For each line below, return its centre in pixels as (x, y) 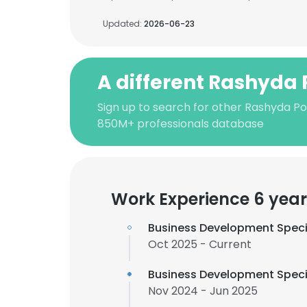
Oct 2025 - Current (200, 244)
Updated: (123, 24)
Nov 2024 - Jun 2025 (203, 291)
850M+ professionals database (181, 124)
